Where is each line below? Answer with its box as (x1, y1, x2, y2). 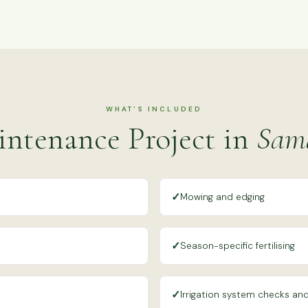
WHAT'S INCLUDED (105, 104, 203, 113)
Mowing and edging (180, 190, 265, 203)
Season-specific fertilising (180, 239, 295, 252)
